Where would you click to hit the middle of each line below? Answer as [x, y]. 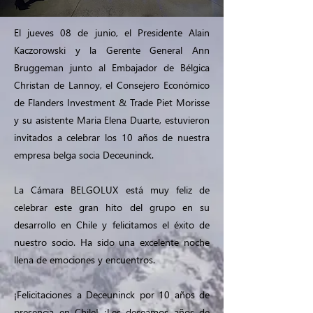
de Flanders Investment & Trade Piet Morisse [112, 102]
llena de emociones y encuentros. [85, 260]
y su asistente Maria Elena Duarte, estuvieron [112, 120]
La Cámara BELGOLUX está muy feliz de [112, 190]
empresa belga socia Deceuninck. [84, 155]
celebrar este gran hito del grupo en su [112, 207]
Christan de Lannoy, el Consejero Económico [112, 85]
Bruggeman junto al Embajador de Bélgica [112, 67]
